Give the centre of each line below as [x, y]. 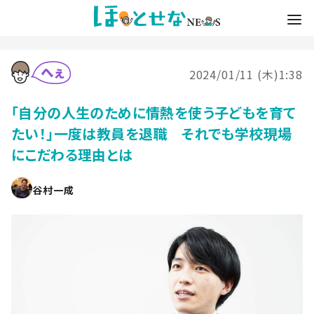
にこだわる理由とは [72, 154]
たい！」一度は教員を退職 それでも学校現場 [152, 133]
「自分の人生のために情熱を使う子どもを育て [153, 112]
